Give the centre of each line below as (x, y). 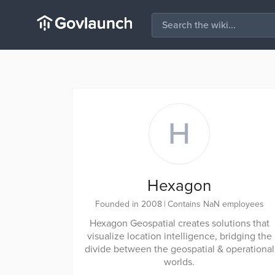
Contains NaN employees (215, 204)
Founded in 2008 (128, 204)
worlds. (179, 262)
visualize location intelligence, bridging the (179, 236)
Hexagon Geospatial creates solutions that (179, 223)
